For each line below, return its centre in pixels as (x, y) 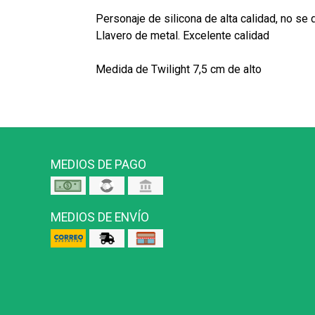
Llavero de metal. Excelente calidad (182, 36)
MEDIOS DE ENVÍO (100, 218)
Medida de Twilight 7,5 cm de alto (178, 70)
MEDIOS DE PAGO (98, 165)
